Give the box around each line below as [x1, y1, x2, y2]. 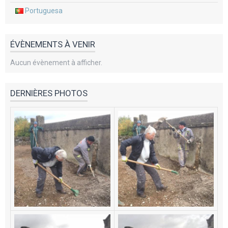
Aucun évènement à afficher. [10, 59, 102, 67]
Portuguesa [23, 6, 63, 15]
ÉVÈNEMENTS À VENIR [10, 39, 95, 49]
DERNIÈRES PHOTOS [10, 88, 88, 98]
